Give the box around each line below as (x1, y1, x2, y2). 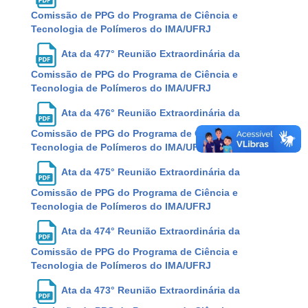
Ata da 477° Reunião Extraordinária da (58, 48, 240, 60)
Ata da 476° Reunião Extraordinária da (58, 107, 240, 119)
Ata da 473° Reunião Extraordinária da (58, 285, 240, 296)
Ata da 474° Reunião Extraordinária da (58, 225, 240, 237)
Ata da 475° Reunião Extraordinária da (58, 166, 240, 178)
